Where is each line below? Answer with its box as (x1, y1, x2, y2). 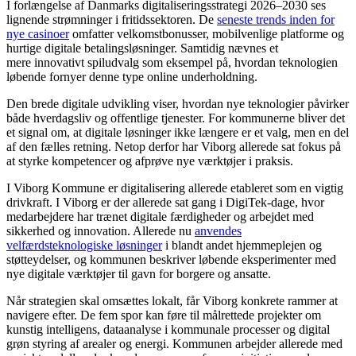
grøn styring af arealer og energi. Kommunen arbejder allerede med (6, 337, 342, 351)
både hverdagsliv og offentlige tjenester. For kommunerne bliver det (6, 111, 345, 126)
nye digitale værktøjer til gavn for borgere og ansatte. (6, 267, 271, 281)
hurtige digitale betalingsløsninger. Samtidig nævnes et (6, 41, 278, 56)
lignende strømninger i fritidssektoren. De (6, 13, 217, 27)
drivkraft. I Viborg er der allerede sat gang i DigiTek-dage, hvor (6, 195, 324, 210)
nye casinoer (6, 27, 69, 41)
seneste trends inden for (217, 13, 335, 27)
